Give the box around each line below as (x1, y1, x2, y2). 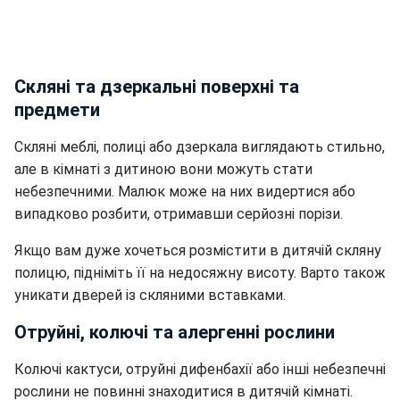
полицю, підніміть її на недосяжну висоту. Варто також (14, 264, 386, 282)
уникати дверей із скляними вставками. (14, 287, 286, 304)
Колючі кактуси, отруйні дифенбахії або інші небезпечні (14, 361, 386, 379)
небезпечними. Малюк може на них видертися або (14, 183, 355, 201)
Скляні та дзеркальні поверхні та (14, 76, 299, 98)
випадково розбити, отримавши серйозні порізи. (14, 205, 343, 223)
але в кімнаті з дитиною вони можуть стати (14, 161, 312, 179)
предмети (14, 99, 100, 121)
